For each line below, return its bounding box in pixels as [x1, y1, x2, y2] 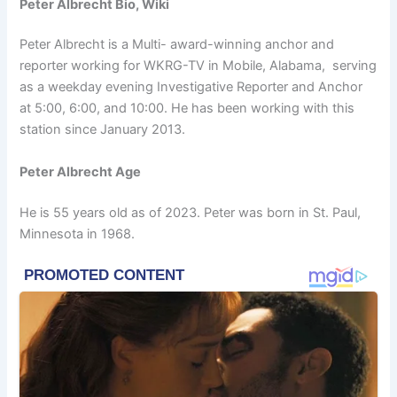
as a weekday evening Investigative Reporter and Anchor [19, 79, 363, 96]
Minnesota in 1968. [19, 225, 136, 242]
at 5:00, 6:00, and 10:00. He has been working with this [19, 100, 355, 117]
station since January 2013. [19, 121, 186, 138]
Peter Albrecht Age [19, 163, 142, 180]
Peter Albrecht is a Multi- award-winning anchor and [19, 36, 335, 53]
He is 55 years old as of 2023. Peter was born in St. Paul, [19, 204, 362, 221]
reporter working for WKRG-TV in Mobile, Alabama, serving [19, 58, 378, 74]
